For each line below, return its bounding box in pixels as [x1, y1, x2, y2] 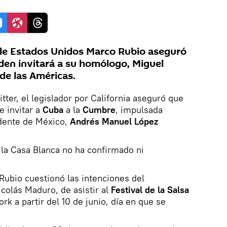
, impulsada [116, 103, 163, 116]
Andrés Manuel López [70, 115, 158, 127]
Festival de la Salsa [111, 183, 189, 196]
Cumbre [83, 103, 116, 116]
